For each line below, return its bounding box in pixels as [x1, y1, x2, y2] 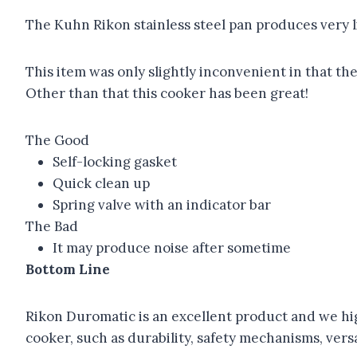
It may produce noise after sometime [53, 239, 291, 257]
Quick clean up [53, 175, 150, 192]
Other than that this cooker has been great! [25, 84, 308, 102]
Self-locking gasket [53, 153, 177, 171]
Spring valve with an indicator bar [53, 196, 271, 214]
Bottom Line [25, 261, 110, 278]
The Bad [25, 218, 78, 235]
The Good [25, 131, 89, 149]
